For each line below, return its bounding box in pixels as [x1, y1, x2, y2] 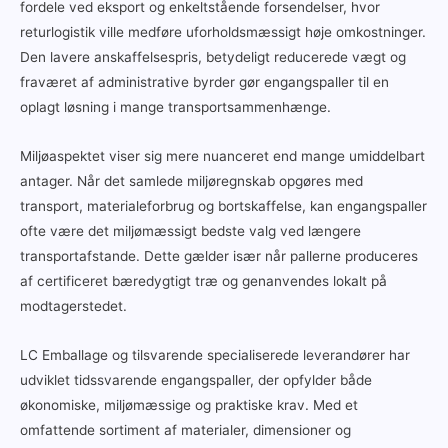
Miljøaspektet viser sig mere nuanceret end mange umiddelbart [20, 148, 425, 164]
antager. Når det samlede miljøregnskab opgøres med [20, 173, 363, 189]
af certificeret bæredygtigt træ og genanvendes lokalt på [20, 273, 387, 289]
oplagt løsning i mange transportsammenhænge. [20, 99, 331, 116]
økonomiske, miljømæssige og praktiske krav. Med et [20, 396, 358, 413]
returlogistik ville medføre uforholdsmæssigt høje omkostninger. [20, 24, 426, 41]
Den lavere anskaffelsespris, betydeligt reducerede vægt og [20, 49, 406, 66]
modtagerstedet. [20, 298, 127, 314]
